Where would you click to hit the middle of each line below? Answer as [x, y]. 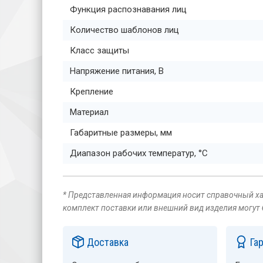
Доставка [106, 242]
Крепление [92, 91]
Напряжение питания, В [117, 71]
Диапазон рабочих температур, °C [139, 153]
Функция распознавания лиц [128, 9]
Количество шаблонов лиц [124, 30]
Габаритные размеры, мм [121, 132]
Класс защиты [100, 50]
